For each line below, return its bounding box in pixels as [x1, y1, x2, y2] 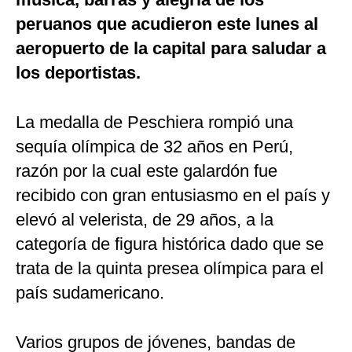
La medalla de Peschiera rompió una [16, 112, 293, 133]
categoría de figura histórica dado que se [16, 234, 324, 255]
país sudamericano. [16, 283, 164, 303]
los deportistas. [16, 63, 141, 83]
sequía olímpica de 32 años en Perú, [16, 137, 293, 157]
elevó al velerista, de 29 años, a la [16, 210, 273, 230]
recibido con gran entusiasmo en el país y [16, 185, 330, 206]
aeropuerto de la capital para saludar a [16, 38, 326, 59]
